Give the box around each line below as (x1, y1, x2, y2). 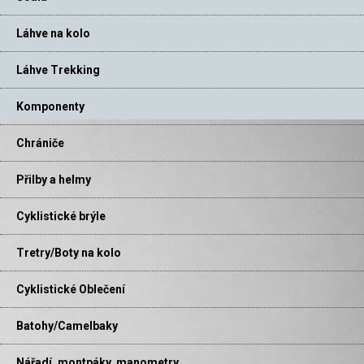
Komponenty (16, 100, 84, 114)
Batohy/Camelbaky (16, 319, 118, 333)
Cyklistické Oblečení (16, 283, 125, 297)
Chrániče (16, 136, 64, 150)
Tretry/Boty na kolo (16, 246, 121, 260)
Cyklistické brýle (16, 210, 106, 223)
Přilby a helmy (16, 173, 91, 187)
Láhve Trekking (16, 63, 100, 77)
